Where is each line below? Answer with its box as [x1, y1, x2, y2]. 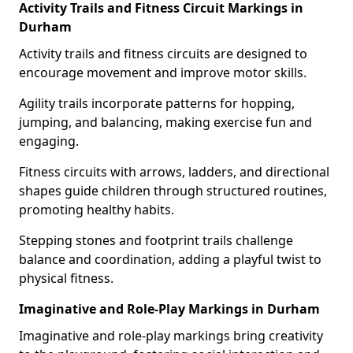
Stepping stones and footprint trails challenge [19, 232, 293, 249]
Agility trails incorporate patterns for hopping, [19, 95, 295, 112]
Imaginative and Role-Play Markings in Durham [19, 300, 320, 318]
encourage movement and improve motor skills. [19, 64, 307, 81]
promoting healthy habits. [19, 201, 174, 218]
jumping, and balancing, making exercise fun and [19, 113, 312, 131]
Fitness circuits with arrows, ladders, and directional [19, 163, 329, 180]
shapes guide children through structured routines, [19, 182, 327, 199]
